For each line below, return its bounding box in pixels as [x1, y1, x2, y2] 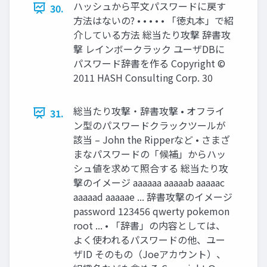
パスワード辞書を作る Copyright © [73, 55, 225, 70]
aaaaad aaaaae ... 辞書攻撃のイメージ [73, 189, 232, 204]
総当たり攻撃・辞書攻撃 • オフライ [73, 103, 225, 118]
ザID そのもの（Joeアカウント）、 [73, 246, 226, 261]
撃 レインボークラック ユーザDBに [73, 41, 225, 56]
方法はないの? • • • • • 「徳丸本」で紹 [73, 13, 234, 27]
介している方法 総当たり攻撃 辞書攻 [73, 27, 231, 42]
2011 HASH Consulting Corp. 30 [73, 70, 213, 85]
